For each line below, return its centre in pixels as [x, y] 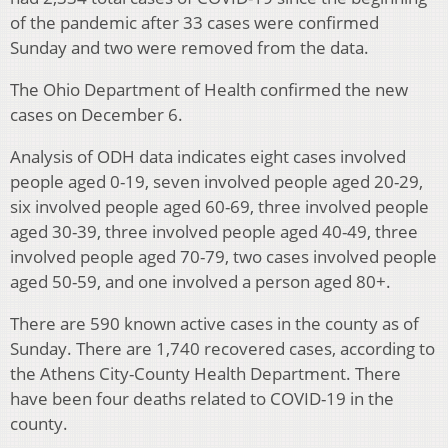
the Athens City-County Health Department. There [205, 374]
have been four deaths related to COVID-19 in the [202, 399]
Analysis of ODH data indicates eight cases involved [208, 157]
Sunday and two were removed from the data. [189, 48]
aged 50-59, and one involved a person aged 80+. [200, 282]
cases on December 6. [96, 115]
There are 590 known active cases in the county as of [214, 324]
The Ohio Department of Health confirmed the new [209, 90]
